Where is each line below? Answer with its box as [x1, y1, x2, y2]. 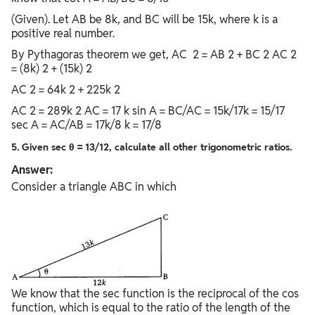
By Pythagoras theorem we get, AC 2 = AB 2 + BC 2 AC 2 [11, 47, 297, 63]
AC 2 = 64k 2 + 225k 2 [11, 82, 123, 98]
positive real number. [11, 26, 115, 41]
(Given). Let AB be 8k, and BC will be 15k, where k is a [11, 12, 278, 27]
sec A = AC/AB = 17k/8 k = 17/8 [11, 117, 165, 133]
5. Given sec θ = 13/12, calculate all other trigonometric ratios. [11, 141, 292, 154]
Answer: [11, 162, 53, 178]
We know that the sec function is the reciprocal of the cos [11, 286, 299, 302]
